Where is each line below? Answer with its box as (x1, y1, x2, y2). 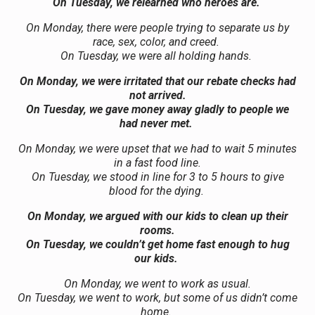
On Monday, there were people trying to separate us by (26, 20, 289, 34)
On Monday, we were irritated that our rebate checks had (19, 74, 296, 88)
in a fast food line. (114, 155, 201, 169)
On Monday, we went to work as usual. (64, 276, 251, 290)
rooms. (140, 223, 175, 237)
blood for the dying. (108, 184, 204, 198)
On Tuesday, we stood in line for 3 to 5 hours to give (31, 169, 284, 184)
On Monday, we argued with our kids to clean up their (27, 209, 288, 223)
